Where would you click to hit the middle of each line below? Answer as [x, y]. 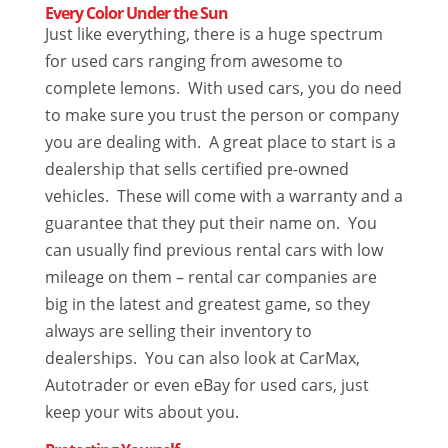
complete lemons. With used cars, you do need [223, 88]
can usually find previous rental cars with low [213, 250]
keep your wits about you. [141, 412]
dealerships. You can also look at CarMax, [202, 358]
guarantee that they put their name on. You [210, 223]
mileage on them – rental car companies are [210, 277]
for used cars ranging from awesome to [193, 61]
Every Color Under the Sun [136, 13]
